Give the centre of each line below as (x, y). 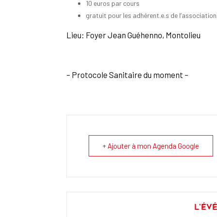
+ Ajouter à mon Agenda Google (151, 146)
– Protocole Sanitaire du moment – (127, 74)
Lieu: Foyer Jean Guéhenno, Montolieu (133, 35)
